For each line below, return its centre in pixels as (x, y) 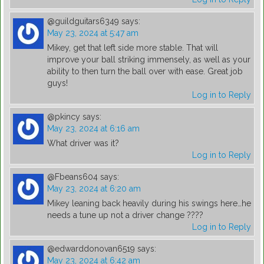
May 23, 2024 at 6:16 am (93, 129)
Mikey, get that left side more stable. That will (133, 48)
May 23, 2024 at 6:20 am (94, 189)
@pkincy (64, 117)
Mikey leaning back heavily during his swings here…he (149, 204)
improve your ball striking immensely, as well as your (149, 60)
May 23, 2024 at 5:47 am (93, 33)
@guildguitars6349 (83, 22)
